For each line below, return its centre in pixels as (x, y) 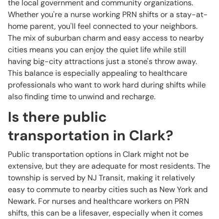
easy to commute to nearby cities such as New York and (108, 189)
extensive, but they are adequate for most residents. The (109, 166)
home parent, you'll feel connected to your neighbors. (103, 26)
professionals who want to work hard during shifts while (107, 85)
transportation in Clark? (90, 135)
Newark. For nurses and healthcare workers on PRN (99, 201)
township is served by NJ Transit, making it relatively (101, 178)
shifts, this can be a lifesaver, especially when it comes (105, 213)
